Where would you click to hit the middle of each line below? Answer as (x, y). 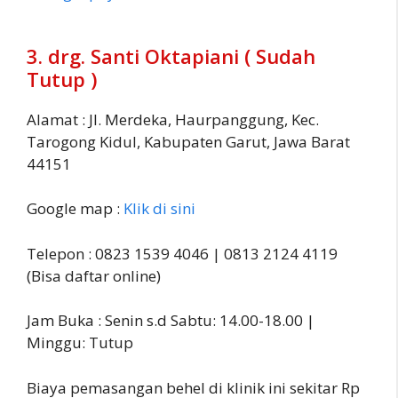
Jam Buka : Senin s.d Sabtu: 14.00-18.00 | (171, 321)
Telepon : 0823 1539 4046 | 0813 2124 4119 (182, 253)
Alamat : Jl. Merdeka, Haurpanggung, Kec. (173, 119)
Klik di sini (159, 209)
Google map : (75, 209)
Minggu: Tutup (80, 343)
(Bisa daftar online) (94, 275)
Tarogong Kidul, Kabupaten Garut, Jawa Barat (188, 141)
